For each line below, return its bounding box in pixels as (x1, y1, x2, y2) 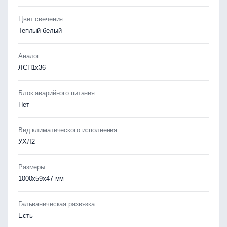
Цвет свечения (18, 15, 63, 23)
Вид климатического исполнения (18, 126, 118, 134)
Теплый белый (18, 27, 62, 34)
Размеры (18, 163, 46, 171)
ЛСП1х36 (18, 64, 46, 71)
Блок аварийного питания (18, 89, 95, 97)
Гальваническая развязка (18, 200, 95, 208)
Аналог (18, 52, 40, 60)
